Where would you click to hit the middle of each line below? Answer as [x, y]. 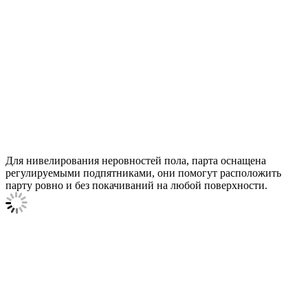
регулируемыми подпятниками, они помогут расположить [143, 173]
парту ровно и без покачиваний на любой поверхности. [136, 185]
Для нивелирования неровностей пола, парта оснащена [136, 160]
